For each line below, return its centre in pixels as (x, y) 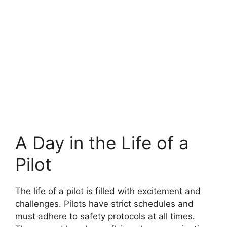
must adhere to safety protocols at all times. (105, 216)
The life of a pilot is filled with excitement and (108, 191)
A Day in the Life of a (102, 143)
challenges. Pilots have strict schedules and (104, 203)
